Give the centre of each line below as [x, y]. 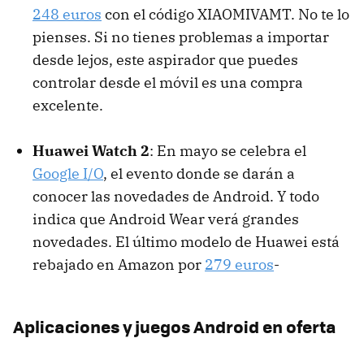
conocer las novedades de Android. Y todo [176, 196]
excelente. [68, 105]
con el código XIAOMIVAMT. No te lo [225, 14]
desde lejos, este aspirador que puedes [165, 59]
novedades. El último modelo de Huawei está [186, 241]
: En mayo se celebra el [228, 150]
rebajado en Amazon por [119, 264]
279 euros [239, 264]
